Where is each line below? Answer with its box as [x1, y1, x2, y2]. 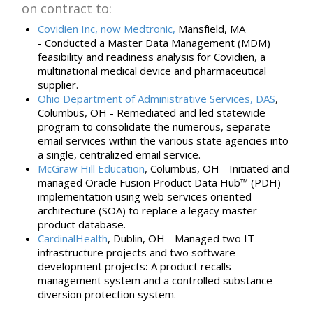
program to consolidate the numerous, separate [37, 119, 270, 134]
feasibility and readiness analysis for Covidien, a [37, 50, 265, 64]
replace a [141, 203, 186, 218]
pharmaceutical [194, 64, 266, 78]
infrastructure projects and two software [37, 245, 235, 260]
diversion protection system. [37, 287, 176, 302]
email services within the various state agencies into [37, 133, 289, 148]
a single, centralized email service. [37, 147, 201, 162]
